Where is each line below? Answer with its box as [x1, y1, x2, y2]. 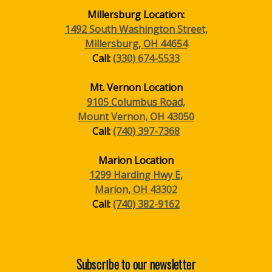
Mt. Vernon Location [89, 80, 183, 94]
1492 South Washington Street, [64, 22, 208, 36]
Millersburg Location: [87, 7, 185, 21]
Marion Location [98, 153, 174, 167]
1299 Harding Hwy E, [89, 168, 183, 182]
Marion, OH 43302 [95, 182, 177, 196]
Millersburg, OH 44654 [84, 36, 188, 50]
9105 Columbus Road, [87, 95, 185, 109]
